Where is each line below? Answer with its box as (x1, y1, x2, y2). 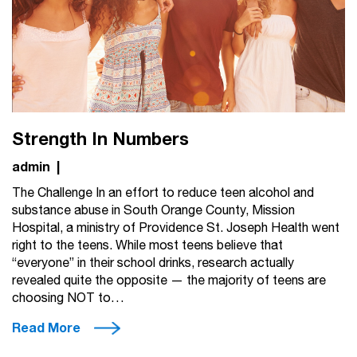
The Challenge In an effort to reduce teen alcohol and (12, 182, 314, 203)
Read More (12, 317, 80, 339)
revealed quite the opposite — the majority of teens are (12, 270, 326, 291)
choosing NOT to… (12, 288, 124, 308)
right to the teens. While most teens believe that (12, 235, 283, 256)
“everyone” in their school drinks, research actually (12, 253, 294, 273)
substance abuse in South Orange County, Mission (12, 200, 295, 221)
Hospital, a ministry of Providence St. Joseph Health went (12, 218, 339, 238)
